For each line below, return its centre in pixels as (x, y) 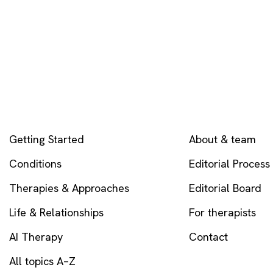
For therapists (223, 212)
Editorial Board (225, 188)
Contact (209, 236)
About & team (223, 139)
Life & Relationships (56, 212)
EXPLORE (27, 114)
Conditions (35, 163)
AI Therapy (36, 236)
